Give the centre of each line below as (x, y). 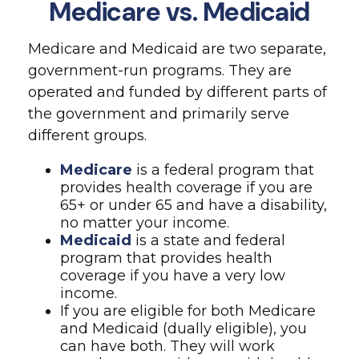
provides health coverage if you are (186, 188)
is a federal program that (223, 170)
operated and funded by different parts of (177, 92)
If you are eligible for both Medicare (188, 311)
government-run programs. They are (160, 71)
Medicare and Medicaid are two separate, (177, 49)
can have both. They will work (167, 346)
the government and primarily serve (159, 114)
